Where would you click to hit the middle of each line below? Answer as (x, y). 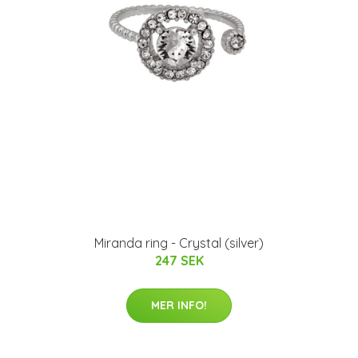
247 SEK (179, 261)
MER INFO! (179, 305)
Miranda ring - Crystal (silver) (179, 243)
